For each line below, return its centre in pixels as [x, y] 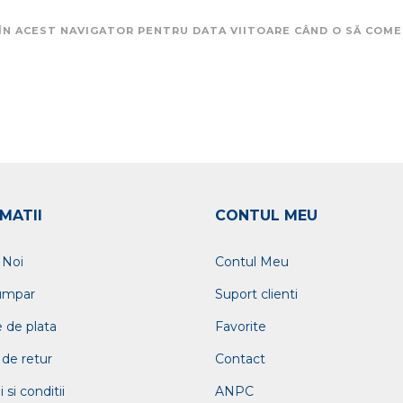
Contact [240, 358]
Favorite [241, 326]
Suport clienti [256, 294]
